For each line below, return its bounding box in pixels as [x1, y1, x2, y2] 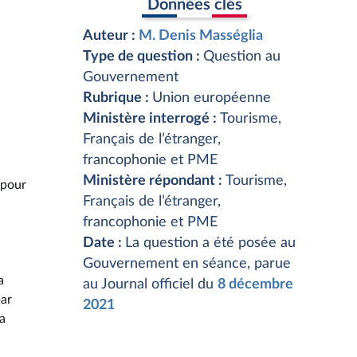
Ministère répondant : [83, 174, 226, 188]
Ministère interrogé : [83, 112, 220, 126]
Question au [203, 49, 280, 64]
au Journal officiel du [83, 277, 218, 292]
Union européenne [152, 91, 271, 105]
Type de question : [83, 49, 203, 64]
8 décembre [218, 277, 293, 292]
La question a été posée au [125, 236, 296, 250]
